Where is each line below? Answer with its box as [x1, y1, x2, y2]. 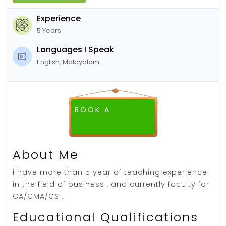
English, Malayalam [37, 56, 99, 67]
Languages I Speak [37, 43, 114, 55]
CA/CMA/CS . [13, 191, 64, 201]
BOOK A [74, 104, 110, 115]
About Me [13, 146, 79, 163]
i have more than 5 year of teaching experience [13, 166, 207, 177]
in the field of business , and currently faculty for [13, 179, 209, 189]
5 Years [37, 25, 61, 35]
